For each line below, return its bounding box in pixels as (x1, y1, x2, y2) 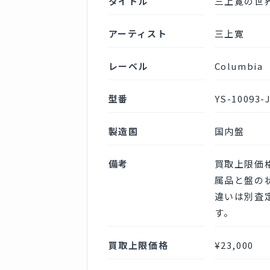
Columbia (214, 59, 263, 72)
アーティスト (108, 27, 168, 40)
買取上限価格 (108, 238, 169, 251)
